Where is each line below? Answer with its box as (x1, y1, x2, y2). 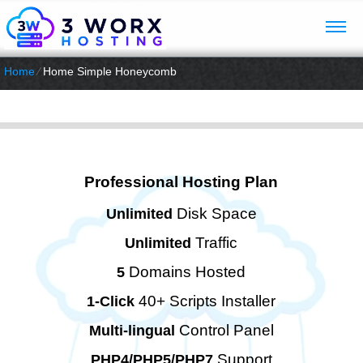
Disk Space (172, 205, 257, 222)
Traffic (191, 234, 238, 251)
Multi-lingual (88, 322, 175, 339)
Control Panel (174, 322, 274, 339)
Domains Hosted (125, 263, 246, 280)
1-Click (87, 293, 135, 310)
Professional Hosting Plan (84, 173, 279, 190)
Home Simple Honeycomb (43, 65, 177, 78)
